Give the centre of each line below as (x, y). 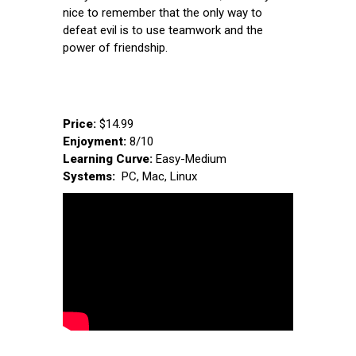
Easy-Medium (190, 159)
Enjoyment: (96, 141)
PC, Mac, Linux (158, 176)
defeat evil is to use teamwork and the (163, 30)
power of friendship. (115, 47)
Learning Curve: (108, 159)
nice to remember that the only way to (163, 12)
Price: (81, 124)
